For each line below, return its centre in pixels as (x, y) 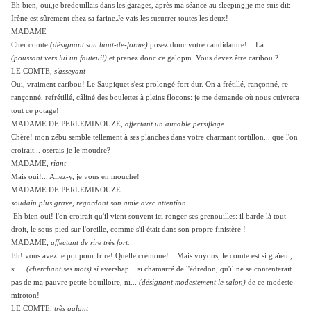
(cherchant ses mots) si (62, 269)
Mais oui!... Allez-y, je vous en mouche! (75, 177)
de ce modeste (269, 283)
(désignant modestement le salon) (192, 283)
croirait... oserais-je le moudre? (61, 151)
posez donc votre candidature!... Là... (209, 45)
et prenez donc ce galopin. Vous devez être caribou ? (193, 58)
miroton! (25, 296)
